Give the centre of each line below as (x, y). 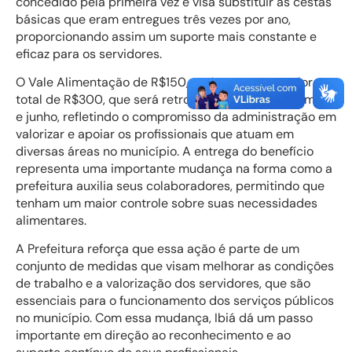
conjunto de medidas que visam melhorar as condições (175, 266)
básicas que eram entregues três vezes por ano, (153, 19)
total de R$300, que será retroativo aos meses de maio (174, 100)
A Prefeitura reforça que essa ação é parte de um (158, 249)
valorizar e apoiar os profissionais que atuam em (155, 134)
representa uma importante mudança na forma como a (174, 169)
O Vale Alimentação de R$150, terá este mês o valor (164, 82)
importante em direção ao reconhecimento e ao (153, 335)
